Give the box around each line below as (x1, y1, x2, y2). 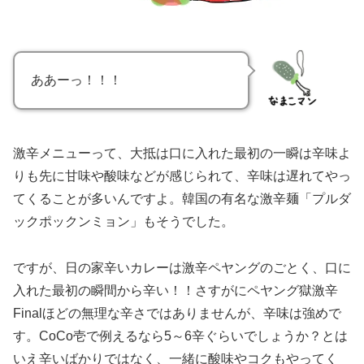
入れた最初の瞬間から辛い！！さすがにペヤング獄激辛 (13, 284, 338, 298)
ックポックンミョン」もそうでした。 (13, 214, 234, 229)
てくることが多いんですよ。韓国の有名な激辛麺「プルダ (13, 192, 351, 206)
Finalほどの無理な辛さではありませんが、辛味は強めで (13, 306, 341, 321)
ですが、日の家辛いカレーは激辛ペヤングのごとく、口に (13, 261, 351, 275)
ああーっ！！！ (31, 73, 122, 88)
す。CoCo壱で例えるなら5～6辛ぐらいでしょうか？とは (13, 329, 348, 344)
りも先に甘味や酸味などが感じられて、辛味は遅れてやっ (13, 169, 351, 184)
